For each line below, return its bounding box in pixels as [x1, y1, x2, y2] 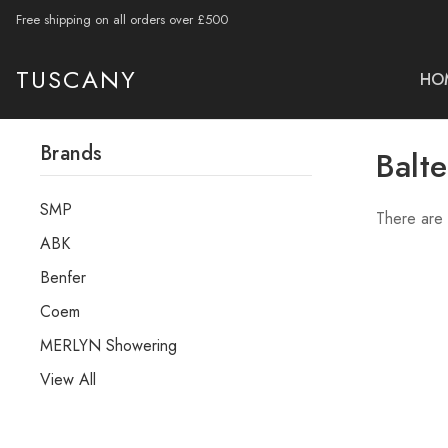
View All [40, 368, 96, 391]
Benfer [40, 266, 86, 289]
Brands [40, 139, 103, 168]
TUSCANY [16, 62, 137, 97]
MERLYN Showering [40, 334, 177, 357]
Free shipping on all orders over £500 [16, 10, 228, 29]
